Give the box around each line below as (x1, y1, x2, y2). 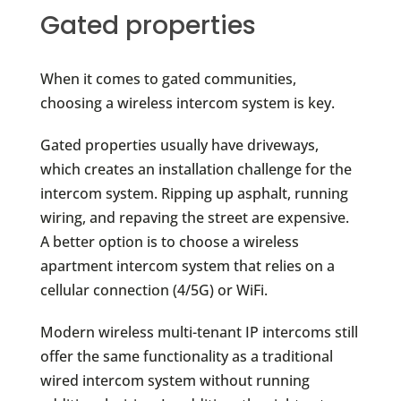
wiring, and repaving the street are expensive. (39, 207, 349, 227)
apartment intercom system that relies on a (39, 255, 335, 276)
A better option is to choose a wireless (39, 231, 299, 252)
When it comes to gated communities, (39, 68, 296, 89)
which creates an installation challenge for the (39, 158, 352, 179)
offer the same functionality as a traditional (39, 346, 333, 366)
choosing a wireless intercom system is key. (39, 92, 335, 113)
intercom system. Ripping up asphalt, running (39, 183, 348, 203)
